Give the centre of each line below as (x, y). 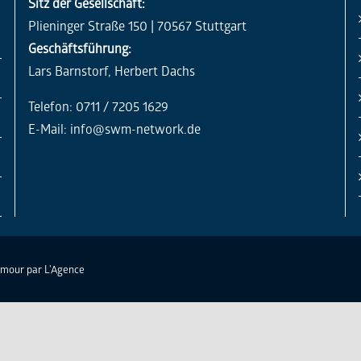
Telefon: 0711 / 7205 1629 (98, 106)
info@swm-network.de (135, 129)
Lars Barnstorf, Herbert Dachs (111, 71)
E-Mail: (49, 129)
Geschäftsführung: (79, 48)
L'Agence (64, 268)
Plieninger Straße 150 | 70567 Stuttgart (137, 25)
